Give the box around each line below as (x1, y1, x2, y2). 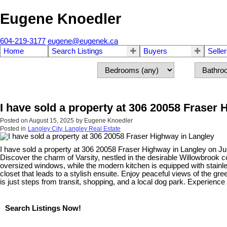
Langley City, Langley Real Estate (28, 125, 121, 133)
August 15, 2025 (29, 117, 74, 125)
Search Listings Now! (5, 204, 81, 212)
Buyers (143, 47, 167, 56)
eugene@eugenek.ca (48, 37, 118, 46)
